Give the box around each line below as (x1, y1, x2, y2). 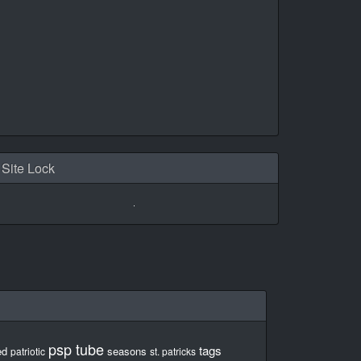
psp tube (48, 338, 104, 359)
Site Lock (2, 159, 55, 177)
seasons (107, 343, 147, 359)
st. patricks (150, 344, 196, 358)
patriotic (10, 344, 45, 358)
